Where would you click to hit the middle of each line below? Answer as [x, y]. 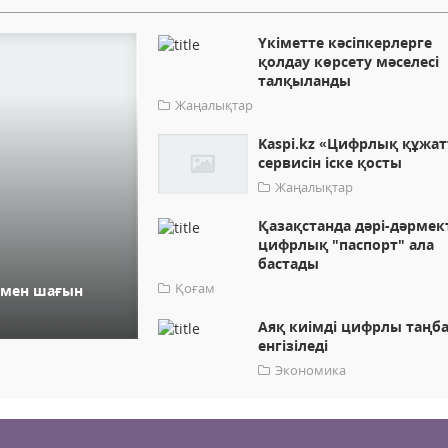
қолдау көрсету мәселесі [349, 62]
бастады [289, 264]
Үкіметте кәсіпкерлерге [345, 43]
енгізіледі [293, 346]
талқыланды [305, 81]
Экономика [311, 370]
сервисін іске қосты [330, 163]
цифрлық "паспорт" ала [346, 245]
